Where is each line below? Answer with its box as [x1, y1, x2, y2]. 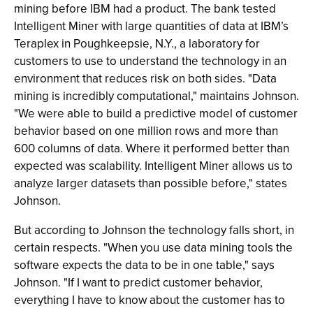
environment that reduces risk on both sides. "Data [14, 70, 277, 87]
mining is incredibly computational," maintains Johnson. [14, 87, 299, 104]
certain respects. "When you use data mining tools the [14, 239, 293, 256]
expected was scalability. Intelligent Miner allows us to [14, 157, 293, 174]
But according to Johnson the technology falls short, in [14, 221, 294, 238]
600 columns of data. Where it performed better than [14, 140, 289, 156]
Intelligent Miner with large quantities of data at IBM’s [14, 17, 289, 34]
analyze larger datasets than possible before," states [14, 175, 287, 191]
